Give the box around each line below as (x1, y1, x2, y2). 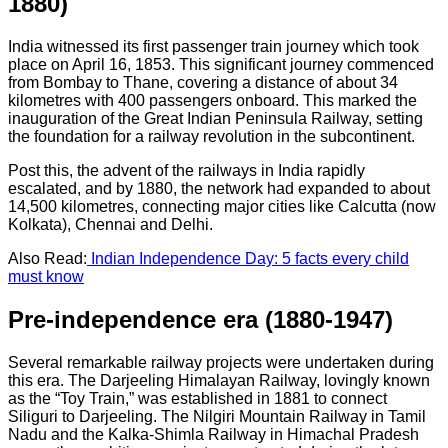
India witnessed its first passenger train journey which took (8, 37, 419, 55)
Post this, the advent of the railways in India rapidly (8, 161, 365, 179)
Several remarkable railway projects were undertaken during (8, 353, 434, 371)
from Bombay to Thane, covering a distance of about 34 (8, 73, 398, 91)
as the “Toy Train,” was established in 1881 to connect (8, 389, 387, 407)
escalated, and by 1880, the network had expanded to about (8, 179, 430, 197)
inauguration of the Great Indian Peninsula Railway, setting (8, 109, 423, 127)
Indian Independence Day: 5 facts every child (87, 249, 409, 267)
